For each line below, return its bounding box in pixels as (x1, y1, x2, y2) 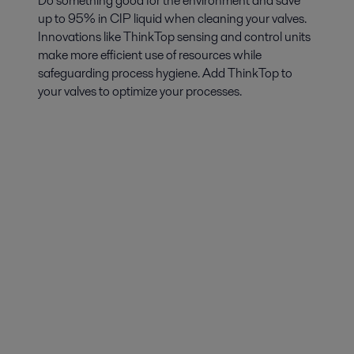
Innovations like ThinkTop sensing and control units (38, 28, 311, 47)
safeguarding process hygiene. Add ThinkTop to (38, 64, 292, 83)
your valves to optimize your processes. (38, 82, 242, 101)
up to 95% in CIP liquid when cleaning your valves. (38, 9, 307, 28)
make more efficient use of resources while (38, 46, 262, 65)
